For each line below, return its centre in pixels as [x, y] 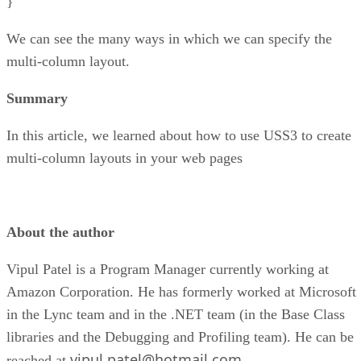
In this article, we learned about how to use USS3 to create [179, 135]
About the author [60, 232]
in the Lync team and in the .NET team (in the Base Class [176, 314]
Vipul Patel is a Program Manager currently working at [168, 269]
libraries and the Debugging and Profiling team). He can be [180, 336]
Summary [37, 98]
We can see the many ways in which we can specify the [169, 38]
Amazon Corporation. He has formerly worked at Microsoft [181, 291]
